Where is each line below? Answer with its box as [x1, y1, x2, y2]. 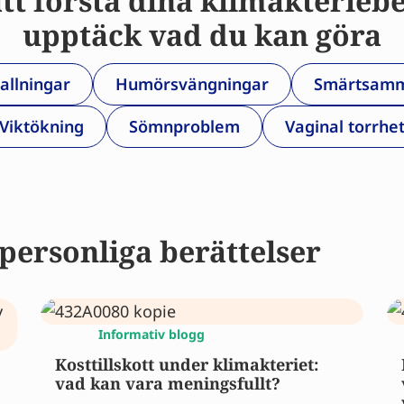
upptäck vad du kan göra [23, 14, 381, 54]
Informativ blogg [98, 325, 205, 343]
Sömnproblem [129, 115, 240, 137]
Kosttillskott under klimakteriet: [55, 353, 318, 375]
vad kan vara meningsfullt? [55, 372, 280, 394]
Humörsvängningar [115, 72, 269, 95]
